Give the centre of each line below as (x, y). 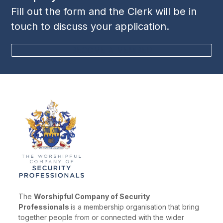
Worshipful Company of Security (92, 196)
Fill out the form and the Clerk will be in (104, 11)
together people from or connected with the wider (102, 217)
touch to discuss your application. (90, 26)
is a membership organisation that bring (135, 207)
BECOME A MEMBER (111, 50)
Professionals (45, 207)
